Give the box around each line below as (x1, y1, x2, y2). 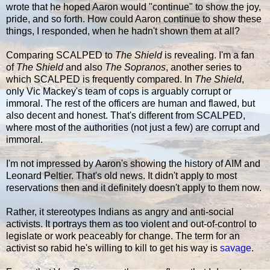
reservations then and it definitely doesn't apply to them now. (6, 182, 262, 193)
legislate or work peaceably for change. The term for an (6, 230, 240, 241)
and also (63, 61, 105, 72)
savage (220, 242, 251, 253)
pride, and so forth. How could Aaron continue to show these (6, 13, 262, 24)
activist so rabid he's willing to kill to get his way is (6, 242, 220, 253)
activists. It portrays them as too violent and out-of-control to (6, 218, 257, 229)
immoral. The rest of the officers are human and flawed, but (6, 98, 255, 108)
